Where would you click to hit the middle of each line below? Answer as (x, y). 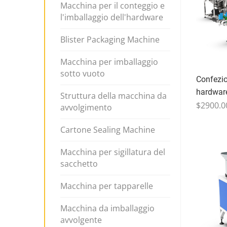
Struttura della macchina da (113, 96)
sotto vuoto (83, 73)
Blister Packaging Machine (110, 40)
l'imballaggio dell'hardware (112, 17)
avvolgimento (86, 107)
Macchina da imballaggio (107, 208)
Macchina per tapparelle (107, 186)
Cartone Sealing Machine (108, 130)
